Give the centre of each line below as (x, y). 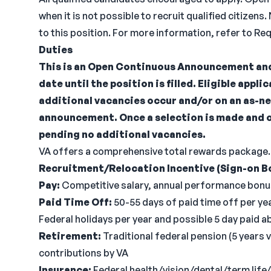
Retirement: (70, 236)
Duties (56, 50)
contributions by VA (83, 253)
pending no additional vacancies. (122, 134)
